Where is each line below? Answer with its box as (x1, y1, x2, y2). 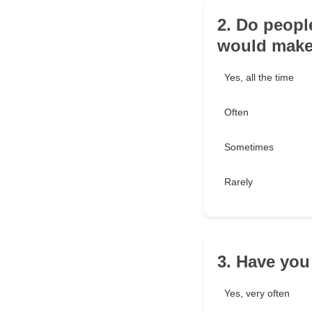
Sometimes (224, 141, 274, 153)
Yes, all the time (224, 72, 294, 83)
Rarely (224, 176, 253, 187)
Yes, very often (224, 288, 290, 299)
